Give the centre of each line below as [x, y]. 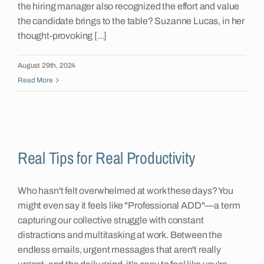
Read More [35, 80]
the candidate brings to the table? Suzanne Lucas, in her [131, 21]
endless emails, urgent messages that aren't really [119, 250]
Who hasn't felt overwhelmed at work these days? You [126, 191]
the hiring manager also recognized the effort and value [129, 6]
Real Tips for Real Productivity [106, 158]
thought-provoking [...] [62, 36]
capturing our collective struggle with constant [111, 220]
